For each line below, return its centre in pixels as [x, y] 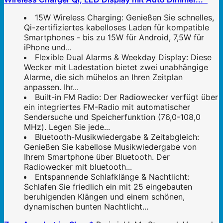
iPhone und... [48, 48]
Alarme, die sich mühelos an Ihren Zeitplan [103, 77]
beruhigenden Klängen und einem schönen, [104, 197]
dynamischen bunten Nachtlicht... [86, 207]
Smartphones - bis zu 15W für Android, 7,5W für [114, 38]
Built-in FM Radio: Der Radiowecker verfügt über [126, 97]
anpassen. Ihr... [51, 87]
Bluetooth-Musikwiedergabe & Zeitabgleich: [117, 137]
